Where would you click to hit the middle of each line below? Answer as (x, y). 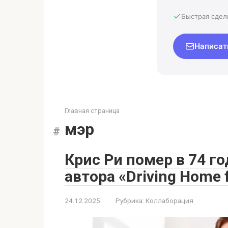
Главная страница (92, 110)
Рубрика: (130, 200)
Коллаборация (169, 200)
